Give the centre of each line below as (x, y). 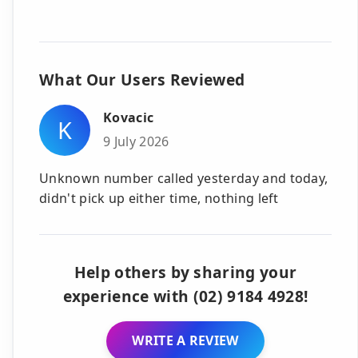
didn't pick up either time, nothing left (159, 198)
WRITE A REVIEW (185, 341)
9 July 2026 (136, 141)
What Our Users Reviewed (142, 79)
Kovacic (129, 118)
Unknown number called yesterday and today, (184, 178)
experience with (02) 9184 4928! (185, 296)
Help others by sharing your (185, 272)
